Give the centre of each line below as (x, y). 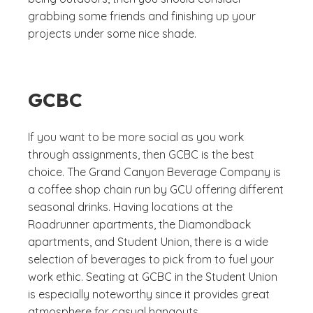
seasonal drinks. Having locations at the (130, 207)
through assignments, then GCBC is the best (141, 154)
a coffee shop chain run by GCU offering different (156, 189)
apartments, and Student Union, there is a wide (148, 242)
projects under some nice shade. (112, 34)
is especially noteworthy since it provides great (149, 294)
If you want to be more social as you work (136, 137)
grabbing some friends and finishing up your (142, 16)
